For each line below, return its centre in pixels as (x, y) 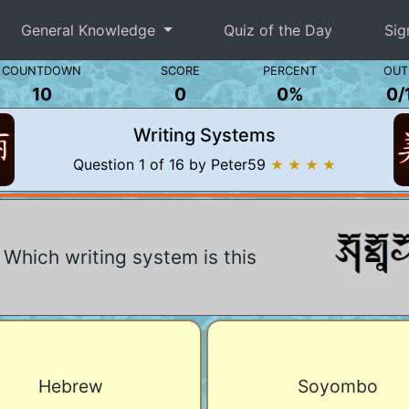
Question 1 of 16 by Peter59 (171, 164)
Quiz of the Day (278, 30)
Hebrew (71, 385)
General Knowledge (91, 30)
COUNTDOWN (42, 71)
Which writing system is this (130, 257)
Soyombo (337, 385)
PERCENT (289, 71)
